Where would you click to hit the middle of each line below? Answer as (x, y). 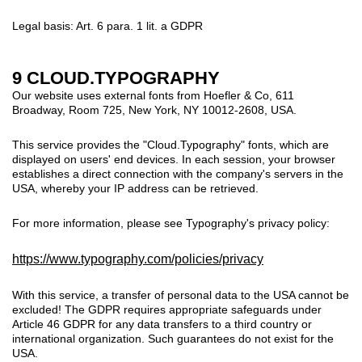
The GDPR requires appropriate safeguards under (193, 309)
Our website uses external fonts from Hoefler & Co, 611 (153, 95)
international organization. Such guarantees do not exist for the (173, 338)
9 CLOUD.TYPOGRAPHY (116, 78)
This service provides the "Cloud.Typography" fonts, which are (170, 144)
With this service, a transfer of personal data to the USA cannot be (181, 295)
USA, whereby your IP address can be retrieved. (135, 188)
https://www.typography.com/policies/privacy (138, 259)
